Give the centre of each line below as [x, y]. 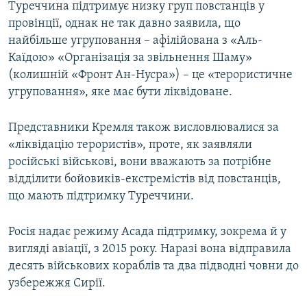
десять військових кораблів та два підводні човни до [153, 267]
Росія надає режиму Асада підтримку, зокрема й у [147, 232]
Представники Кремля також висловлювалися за [144, 128]
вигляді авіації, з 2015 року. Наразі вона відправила [150, 249]
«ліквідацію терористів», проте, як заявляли [130, 145]
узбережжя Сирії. [57, 284]
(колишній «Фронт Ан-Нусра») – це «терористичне [150, 75]
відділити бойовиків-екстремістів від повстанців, [145, 180]
